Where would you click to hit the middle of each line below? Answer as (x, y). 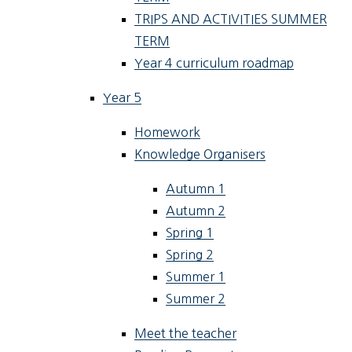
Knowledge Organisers (200, 154)
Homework (168, 132)
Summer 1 (196, 277)
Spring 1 (190, 233)
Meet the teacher (186, 334)
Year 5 (123, 98)
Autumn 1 (196, 189)
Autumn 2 (196, 211)
